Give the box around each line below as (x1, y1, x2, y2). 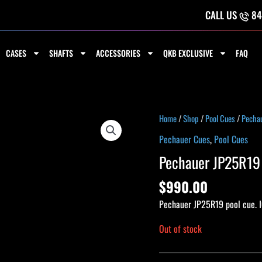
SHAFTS (49, 46, 73, 59)
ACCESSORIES (95, 46, 140, 59)
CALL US (205, 8, 239, 22)
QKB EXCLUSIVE (163, 46, 213, 59)
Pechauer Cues (159, 132, 210, 146)
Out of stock (159, 222, 202, 236)
